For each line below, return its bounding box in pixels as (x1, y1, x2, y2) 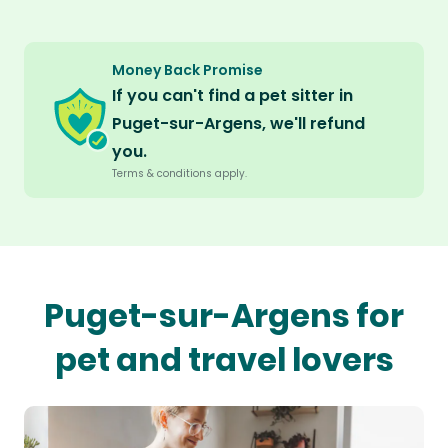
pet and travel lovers (54, 337, 394, 383)
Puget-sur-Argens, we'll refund (112, 112, 365, 136)
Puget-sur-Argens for (44, 293, 404, 339)
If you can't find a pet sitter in (112, 84, 353, 108)
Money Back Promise (112, 60, 263, 81)
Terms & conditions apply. (112, 166, 247, 182)
